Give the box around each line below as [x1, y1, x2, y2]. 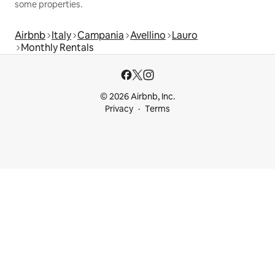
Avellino [130, 29, 166, 42]
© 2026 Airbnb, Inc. [100, 91, 175, 103]
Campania [77, 29, 124, 42]
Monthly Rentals [21, 41, 93, 55]
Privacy [105, 103, 133, 115]
